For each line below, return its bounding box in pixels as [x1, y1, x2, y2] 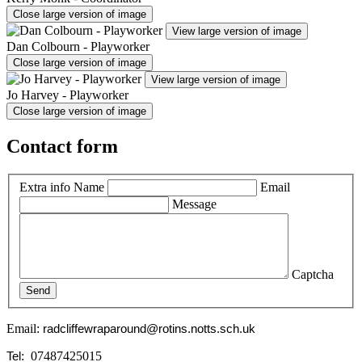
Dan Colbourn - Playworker [6, 39, 149, 53]
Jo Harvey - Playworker [6, 87, 128, 102]
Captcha [292, 267, 334, 282]
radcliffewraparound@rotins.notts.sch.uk [43, 322, 255, 336]
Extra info [19, 180, 70, 195]
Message [172, 197, 217, 212]
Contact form [6, 135, 118, 157]
